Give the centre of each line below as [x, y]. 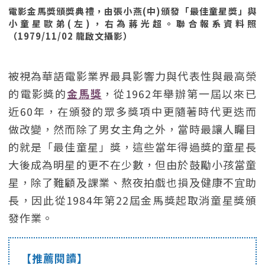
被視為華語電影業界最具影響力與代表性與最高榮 [132, 76]
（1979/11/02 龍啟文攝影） [70, 36]
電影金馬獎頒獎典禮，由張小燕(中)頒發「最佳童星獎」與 [132, 11]
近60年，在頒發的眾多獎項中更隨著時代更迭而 [132, 111]
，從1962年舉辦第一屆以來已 [180, 93]
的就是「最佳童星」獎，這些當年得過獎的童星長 [132, 147]
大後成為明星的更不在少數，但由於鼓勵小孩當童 [132, 164]
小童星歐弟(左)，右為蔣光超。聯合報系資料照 [132, 23]
